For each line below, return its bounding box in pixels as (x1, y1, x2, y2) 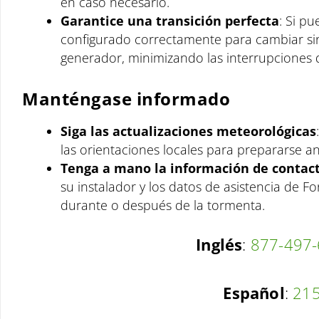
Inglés (196, 233, 243, 255)
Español (223, 282, 285, 303)
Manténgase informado (22, 86, 230, 110)
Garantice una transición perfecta (61, 11, 279, 29)
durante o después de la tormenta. (61, 196, 265, 214)
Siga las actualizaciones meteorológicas (61, 122, 316, 140)
